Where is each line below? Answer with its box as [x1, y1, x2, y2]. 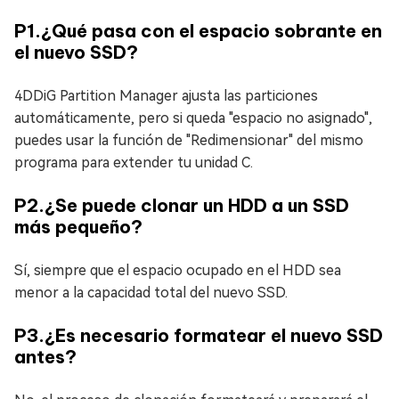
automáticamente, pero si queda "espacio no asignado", [14, 109, 372, 126]
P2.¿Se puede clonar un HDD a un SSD [14, 193, 349, 216]
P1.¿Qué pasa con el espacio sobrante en [14, 19, 382, 42]
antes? [14, 345, 77, 368]
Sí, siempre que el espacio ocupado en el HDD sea [14, 261, 341, 279]
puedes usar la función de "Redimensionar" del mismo [14, 131, 363, 149]
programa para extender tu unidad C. [14, 153, 253, 171]
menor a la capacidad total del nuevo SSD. [14, 283, 288, 301]
